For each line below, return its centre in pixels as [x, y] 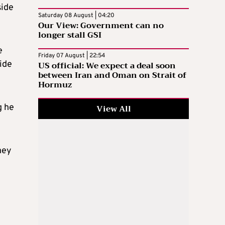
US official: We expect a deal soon [107, 66]
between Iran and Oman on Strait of [112, 75]
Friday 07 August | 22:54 [72, 55]
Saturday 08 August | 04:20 [76, 15]
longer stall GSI [70, 35]
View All [114, 109]
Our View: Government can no [101, 25]
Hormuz [55, 85]
